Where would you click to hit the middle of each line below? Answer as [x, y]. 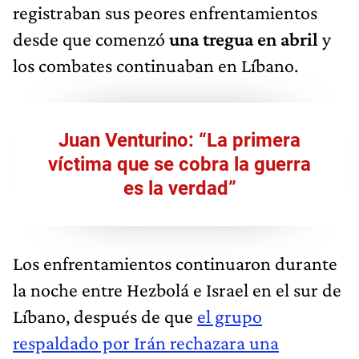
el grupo [230, 316]
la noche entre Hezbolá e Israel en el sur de [177, 289]
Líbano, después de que [105, 316]
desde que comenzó [89, 38]
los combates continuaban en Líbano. [155, 65]
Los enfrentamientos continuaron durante [175, 263]
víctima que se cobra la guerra [179, 164]
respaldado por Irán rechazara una [146, 342]
